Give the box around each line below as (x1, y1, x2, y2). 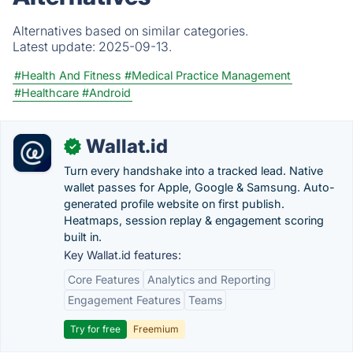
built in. (64, 230, 102, 243)
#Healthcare (14, 86, 79, 99)
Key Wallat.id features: (64, 248, 181, 262)
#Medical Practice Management (124, 69, 291, 82)
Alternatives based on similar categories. (13, 23, 248, 39)
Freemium (133, 323, 179, 335)
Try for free (70, 323, 121, 335)
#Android (82, 86, 131, 99)
